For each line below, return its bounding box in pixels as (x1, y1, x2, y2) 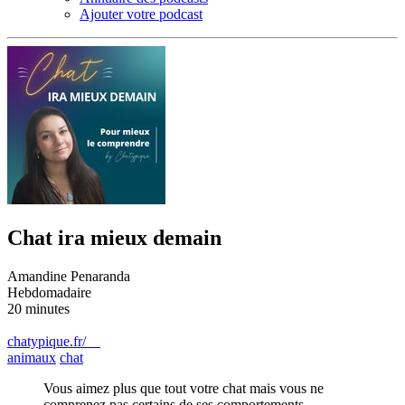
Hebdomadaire (7, 284, 91, 300)
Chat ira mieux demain (7, 225, 221, 250)
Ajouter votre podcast (80, 5, 202, 22)
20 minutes (7, 300, 70, 316)
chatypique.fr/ (7, 333, 93, 349)
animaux (7, 349, 56, 365)
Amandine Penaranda (7, 268, 130, 284)
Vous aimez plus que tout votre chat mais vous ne (43, 380, 324, 396)
